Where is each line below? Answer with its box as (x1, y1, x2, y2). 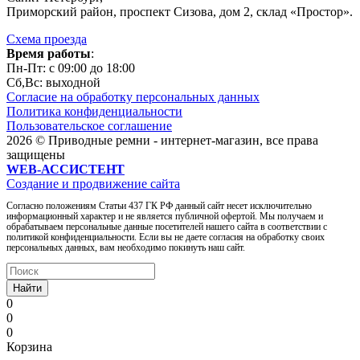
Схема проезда (6, 31, 87, 46)
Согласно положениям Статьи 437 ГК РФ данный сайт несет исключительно (6, 199, 312, 211)
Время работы (6, 46, 91, 60)
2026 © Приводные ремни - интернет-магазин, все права (6, 133, 318, 147)
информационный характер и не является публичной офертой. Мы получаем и (6, 210, 323, 222)
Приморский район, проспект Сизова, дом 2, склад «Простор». (6, 4, 353, 18)
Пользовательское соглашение (6, 118, 172, 133)
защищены (6, 147, 65, 162)
